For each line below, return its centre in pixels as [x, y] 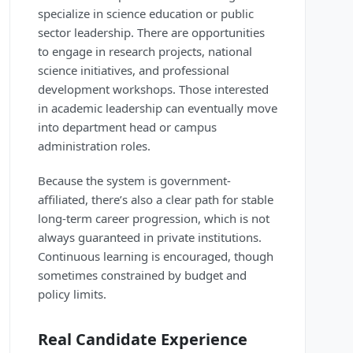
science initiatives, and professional [134, 71]
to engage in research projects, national [145, 52]
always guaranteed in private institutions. [150, 238]
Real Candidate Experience [143, 340]
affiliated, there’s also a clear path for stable [156, 200]
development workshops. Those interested [153, 89]
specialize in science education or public [146, 14]
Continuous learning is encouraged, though [156, 256]
